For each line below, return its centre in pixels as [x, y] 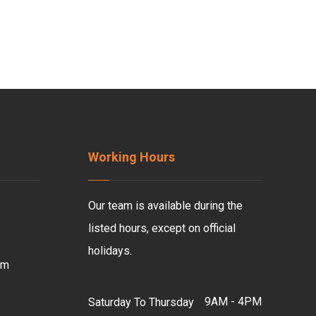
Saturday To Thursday [141, 302]
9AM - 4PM [233, 302]
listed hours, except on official [162, 228]
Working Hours [131, 157]
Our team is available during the [165, 206]
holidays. [110, 251]
